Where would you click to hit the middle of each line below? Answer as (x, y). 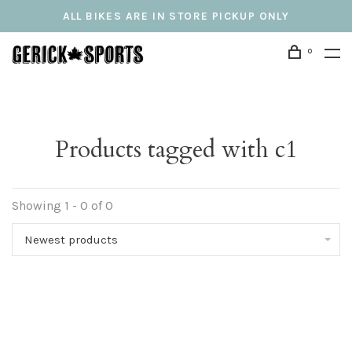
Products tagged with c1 (176, 150)
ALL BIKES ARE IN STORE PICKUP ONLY (176, 16)
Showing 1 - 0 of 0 (62, 205)
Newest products (71, 240)
